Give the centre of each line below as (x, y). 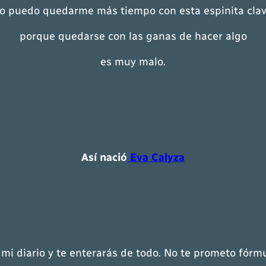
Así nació (104, 157)
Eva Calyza (156, 157)
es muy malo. (133, 62)
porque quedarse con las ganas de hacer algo (133, 36)
